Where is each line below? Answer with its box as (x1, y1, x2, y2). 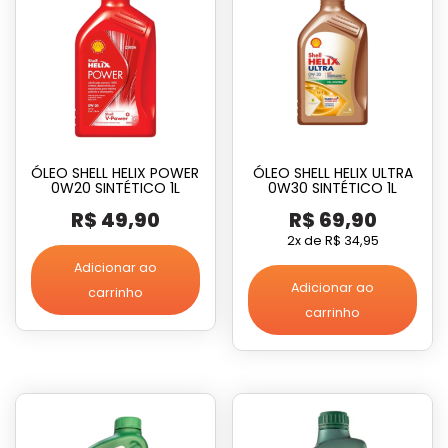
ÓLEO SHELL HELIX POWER (31, 162, 200, 183)
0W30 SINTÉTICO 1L (268, 177, 398, 198)
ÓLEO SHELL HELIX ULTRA (252, 162, 413, 183)
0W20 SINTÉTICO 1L (50, 177, 180, 198)
